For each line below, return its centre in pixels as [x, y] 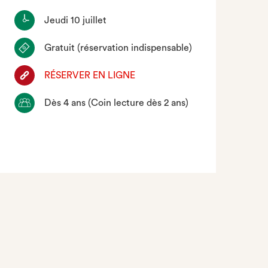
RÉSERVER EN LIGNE [90, 75]
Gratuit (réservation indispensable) [118, 48]
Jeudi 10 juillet [76, 20]
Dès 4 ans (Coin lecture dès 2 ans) [117, 103]
